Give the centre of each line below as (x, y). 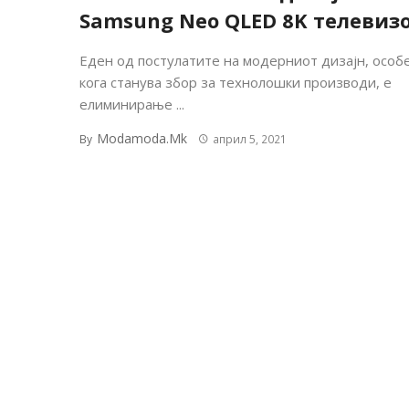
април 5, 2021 (249, 139)
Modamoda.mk (142, 138)
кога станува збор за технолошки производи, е (236, 82)
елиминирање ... (132, 104)
